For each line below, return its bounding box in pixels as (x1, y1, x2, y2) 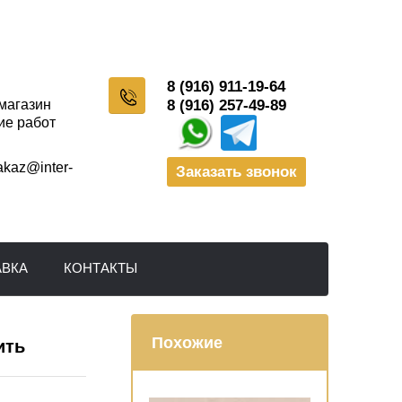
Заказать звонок (176, 163, 297, 180)
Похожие (152, 334, 223, 352)
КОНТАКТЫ (64, 260, 137, 275)
